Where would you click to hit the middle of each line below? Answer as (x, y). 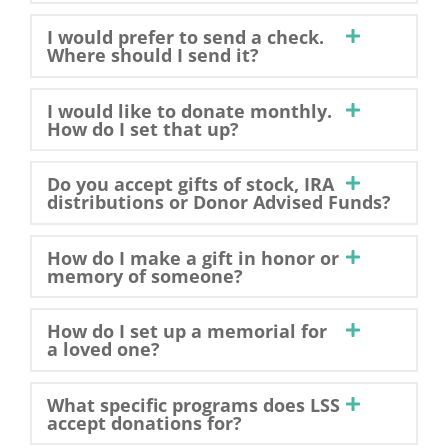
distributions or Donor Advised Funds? (218, 202)
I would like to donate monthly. (189, 110)
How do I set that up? (142, 128)
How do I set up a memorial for (186, 331)
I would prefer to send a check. (185, 37)
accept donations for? (144, 422)
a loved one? (103, 349)
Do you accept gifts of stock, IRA (190, 184)
